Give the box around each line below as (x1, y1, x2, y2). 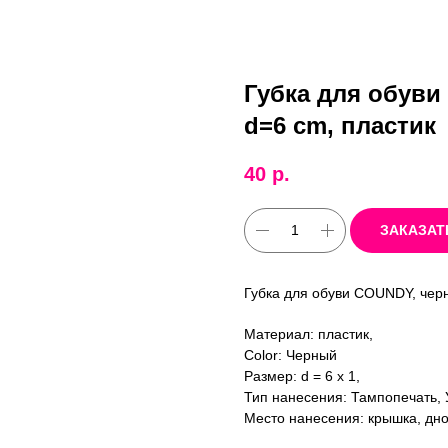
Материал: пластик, (244, 325, 373, 342)
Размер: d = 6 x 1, (244, 367, 360, 384)
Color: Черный (244, 346, 337, 363)
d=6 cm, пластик (244, 111, 436, 139)
